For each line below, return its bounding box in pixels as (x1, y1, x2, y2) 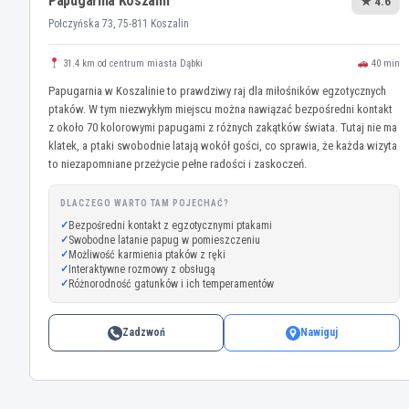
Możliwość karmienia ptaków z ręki (68, 248, 225, 261)
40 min (368, 58, 400, 69)
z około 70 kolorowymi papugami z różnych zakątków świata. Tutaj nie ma (48, 121, 397, 134)
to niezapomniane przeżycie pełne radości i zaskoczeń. (48, 157, 307, 171)
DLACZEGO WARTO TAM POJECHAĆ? (60, 198, 229, 208)
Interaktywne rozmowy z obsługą (68, 263, 215, 276)
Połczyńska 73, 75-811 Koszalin (48, 17, 189, 30)
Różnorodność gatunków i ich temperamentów (68, 278, 274, 290)
